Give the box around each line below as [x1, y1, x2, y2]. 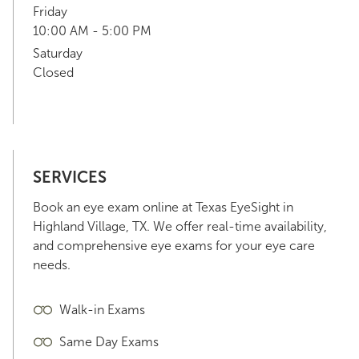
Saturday [33, 46, 83, 61]
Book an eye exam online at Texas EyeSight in [33, 200, 293, 215]
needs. [33, 257, 71, 272]
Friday [33, 4, 67, 19]
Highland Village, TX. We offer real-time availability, [33, 219, 327, 234]
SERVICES [33, 167, 107, 187]
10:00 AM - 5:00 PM [33, 23, 151, 38]
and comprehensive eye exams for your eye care [33, 238, 315, 253]
